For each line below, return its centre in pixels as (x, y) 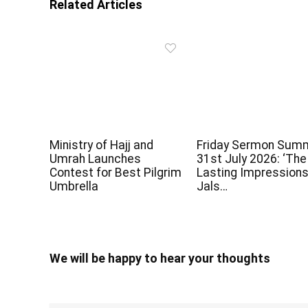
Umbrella (74, 186)
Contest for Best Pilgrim (116, 172)
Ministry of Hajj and (102, 145)
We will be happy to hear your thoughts (160, 258)
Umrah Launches (96, 158)
